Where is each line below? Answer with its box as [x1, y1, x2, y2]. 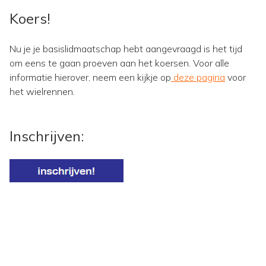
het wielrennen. [9, 85, 75, 97]
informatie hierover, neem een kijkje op [9, 71, 171, 83]
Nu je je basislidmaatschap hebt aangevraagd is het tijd [9, 43, 242, 55]
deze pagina [171, 71, 225, 83]
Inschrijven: [9, 127, 84, 145]
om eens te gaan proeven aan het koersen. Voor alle [9, 57, 229, 69]
